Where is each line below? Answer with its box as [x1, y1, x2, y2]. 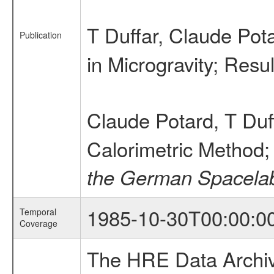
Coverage [19, 217, 57, 229]
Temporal [19, 206, 56, 218]
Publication [19, 29, 62, 41]
